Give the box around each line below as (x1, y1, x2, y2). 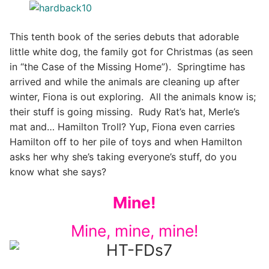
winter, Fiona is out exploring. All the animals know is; (10, 90, 256, 103)
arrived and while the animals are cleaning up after (10, 75, 240, 88)
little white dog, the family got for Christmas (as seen (10, 45, 253, 58)
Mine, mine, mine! (71, 220, 198, 240)
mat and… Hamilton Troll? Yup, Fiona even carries (10, 120, 235, 133)
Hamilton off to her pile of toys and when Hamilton (10, 135, 242, 148)
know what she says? (10, 165, 106, 178)
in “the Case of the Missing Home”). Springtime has (10, 60, 245, 73)
